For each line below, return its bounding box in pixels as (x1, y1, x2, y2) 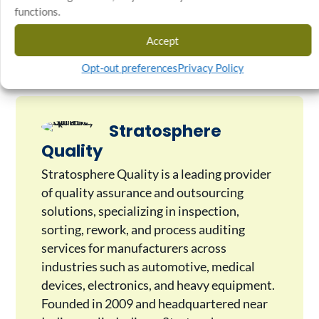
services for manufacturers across (41, 241, 226, 256)
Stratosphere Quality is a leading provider (41, 167, 271, 182)
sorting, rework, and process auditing (41, 222, 245, 238)
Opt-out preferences (81, 61, 178, 74)
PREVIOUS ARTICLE (31, 31, 149, 47)
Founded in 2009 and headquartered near (41, 296, 268, 312)
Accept (146, 33, 179, 47)
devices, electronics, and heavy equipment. (41, 278, 275, 293)
